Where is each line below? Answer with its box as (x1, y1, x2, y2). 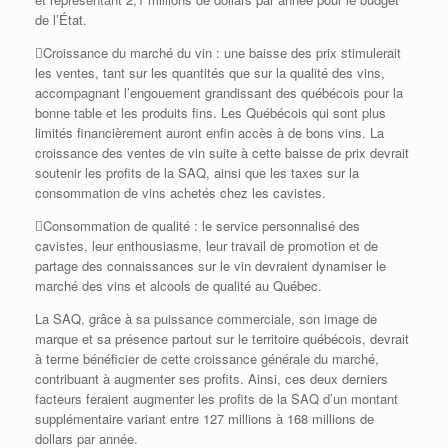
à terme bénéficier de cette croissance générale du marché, (35, 349, 379, 369)
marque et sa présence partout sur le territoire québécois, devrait (35, 329, 409, 349)
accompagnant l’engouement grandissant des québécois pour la (35, 83, 403, 103)
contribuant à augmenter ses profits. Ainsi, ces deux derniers (35, 369, 388, 389)
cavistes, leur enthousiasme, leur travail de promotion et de (35, 236, 378, 256)
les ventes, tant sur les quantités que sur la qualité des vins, (35, 63, 385, 83)
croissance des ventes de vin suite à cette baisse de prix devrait (35, 143, 409, 163)
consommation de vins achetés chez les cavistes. (35, 183, 326, 203)
